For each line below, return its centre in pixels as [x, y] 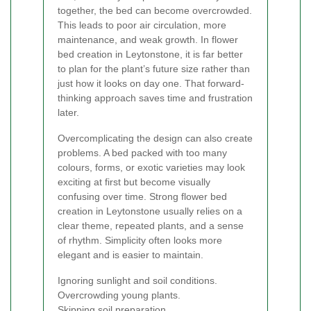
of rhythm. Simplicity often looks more [140, 240]
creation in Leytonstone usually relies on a [150, 211]
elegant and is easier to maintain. [131, 254]
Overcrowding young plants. [119, 295]
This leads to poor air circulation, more [142, 25]
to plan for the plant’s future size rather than [154, 68]
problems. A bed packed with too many [142, 152]
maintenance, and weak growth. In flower [148, 39]
